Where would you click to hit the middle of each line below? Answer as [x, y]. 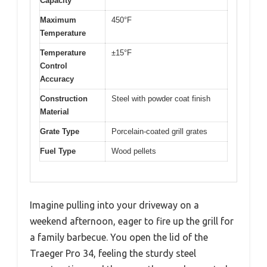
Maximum [58, 20]
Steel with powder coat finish [161, 98]
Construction [64, 98]
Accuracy [57, 79]
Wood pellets [134, 151]
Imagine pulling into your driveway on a [114, 205]
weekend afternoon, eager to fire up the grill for [132, 221]
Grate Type [60, 131]
